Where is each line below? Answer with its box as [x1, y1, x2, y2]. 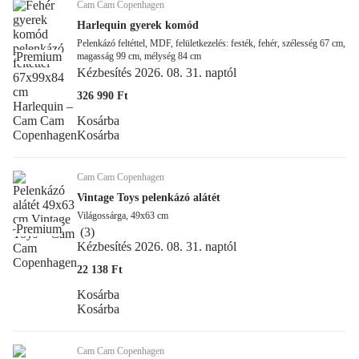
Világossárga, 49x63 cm [77, 209, 168, 221]
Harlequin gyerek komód [77, 18, 199, 31]
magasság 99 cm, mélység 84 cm [77, 50, 201, 62]
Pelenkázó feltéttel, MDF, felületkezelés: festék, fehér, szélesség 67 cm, [77, 37, 345, 49]
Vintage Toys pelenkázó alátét [77, 191, 220, 204]
